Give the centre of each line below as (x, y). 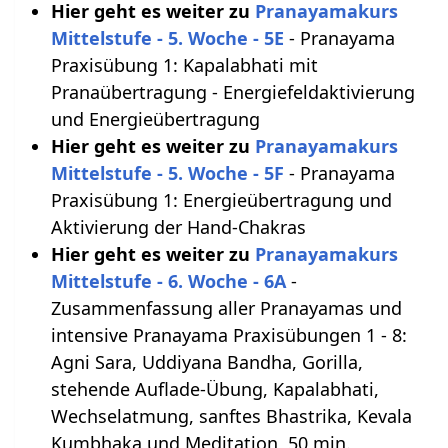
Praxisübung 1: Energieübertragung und (221, 200)
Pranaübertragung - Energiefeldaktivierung (232, 92)
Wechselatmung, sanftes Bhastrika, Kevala (231, 416)
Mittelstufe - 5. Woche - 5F (167, 173)
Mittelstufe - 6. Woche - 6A (168, 281)
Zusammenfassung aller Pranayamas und (226, 308)
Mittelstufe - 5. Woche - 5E (167, 38)
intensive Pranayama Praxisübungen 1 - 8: (228, 335)
